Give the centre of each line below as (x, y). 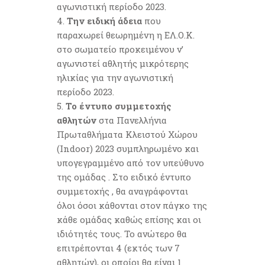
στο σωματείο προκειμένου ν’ (120, 49)
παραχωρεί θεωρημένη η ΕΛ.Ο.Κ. (126, 35)
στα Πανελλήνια (132, 120)
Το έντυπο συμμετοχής (119, 106)
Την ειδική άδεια (106, 21)
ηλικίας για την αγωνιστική (115, 77)
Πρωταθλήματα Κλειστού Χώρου (127, 134)
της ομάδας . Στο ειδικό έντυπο (124, 177)
